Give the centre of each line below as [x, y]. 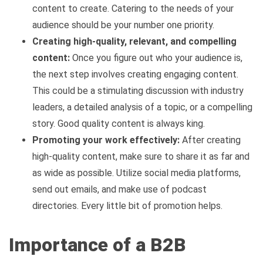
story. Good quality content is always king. [119, 124]
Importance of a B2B [97, 245]
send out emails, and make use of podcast [119, 190]
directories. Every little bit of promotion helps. [127, 206]
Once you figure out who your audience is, [156, 58]
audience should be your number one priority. [123, 25]
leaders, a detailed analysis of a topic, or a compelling [142, 107]
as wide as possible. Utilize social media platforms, [136, 173]
